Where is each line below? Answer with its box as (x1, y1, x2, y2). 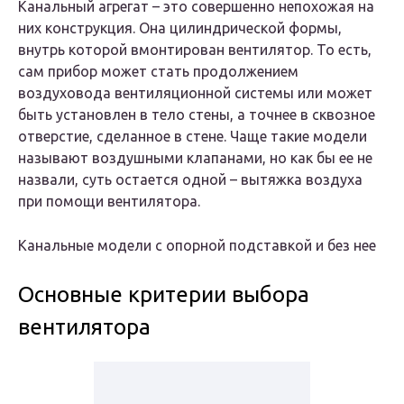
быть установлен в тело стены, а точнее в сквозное (18, 106, 375, 124)
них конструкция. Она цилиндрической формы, (18, 20, 342, 37)
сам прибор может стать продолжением (18, 63, 298, 80)
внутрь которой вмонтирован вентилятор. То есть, (18, 41, 372, 59)
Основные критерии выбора (18, 282, 309, 308)
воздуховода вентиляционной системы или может (18, 85, 372, 102)
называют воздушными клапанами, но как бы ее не (18, 150, 372, 167)
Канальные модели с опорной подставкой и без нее (18, 237, 376, 254)
